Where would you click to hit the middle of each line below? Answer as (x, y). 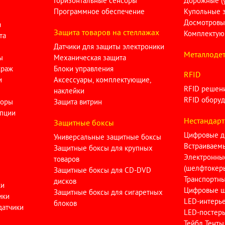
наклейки (69, 91)
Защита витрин (78, 102)
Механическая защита (90, 58)
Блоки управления (84, 69)
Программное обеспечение (99, 11)
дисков (65, 181)
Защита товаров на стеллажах (107, 32)
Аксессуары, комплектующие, (103, 80)
